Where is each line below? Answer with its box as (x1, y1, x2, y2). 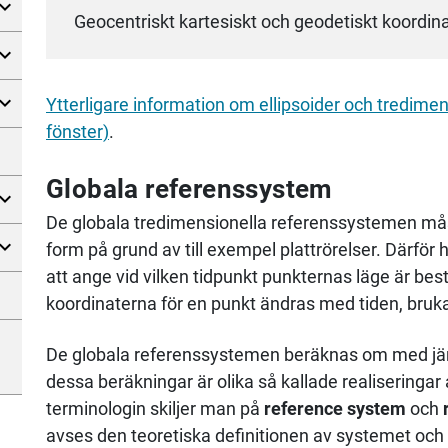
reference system (264, 398, 406, 420)
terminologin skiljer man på (46, 398, 264, 420)
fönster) (46, 121, 109, 143)
